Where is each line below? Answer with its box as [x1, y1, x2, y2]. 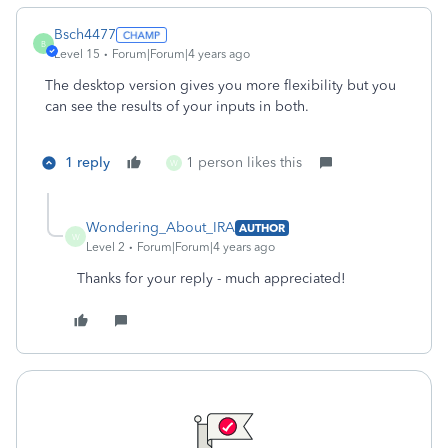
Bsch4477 [54, 26, 116, 43]
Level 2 [86, 240, 125, 254]
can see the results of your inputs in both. [45, 98, 313, 115]
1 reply [65, 154, 110, 171]
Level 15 [54, 47, 100, 61]
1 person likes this [186, 154, 302, 171]
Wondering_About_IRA [86, 219, 235, 236]
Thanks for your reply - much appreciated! [77, 270, 346, 287]
